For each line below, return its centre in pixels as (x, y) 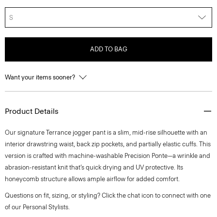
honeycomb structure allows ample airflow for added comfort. (92, 179)
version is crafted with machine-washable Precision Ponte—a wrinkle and (108, 156)
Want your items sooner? (41, 77)
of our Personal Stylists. (37, 207)
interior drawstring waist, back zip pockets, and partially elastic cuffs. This (108, 144)
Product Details (32, 111)
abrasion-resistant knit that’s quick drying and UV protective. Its (94, 167)
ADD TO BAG (108, 49)
